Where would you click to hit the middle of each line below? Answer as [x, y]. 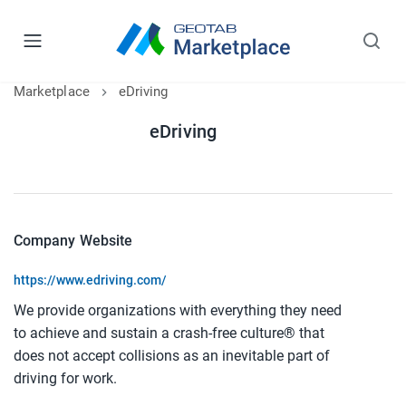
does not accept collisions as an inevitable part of [172, 356]
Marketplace [52, 92]
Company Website [73, 241]
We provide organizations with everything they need [178, 310]
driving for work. [65, 378]
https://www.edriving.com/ [90, 280]
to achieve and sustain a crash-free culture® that [169, 333]
